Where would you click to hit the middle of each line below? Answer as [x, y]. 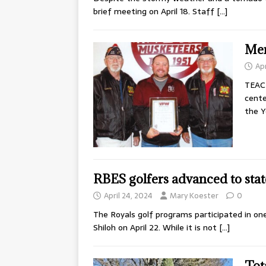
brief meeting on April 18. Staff [155, 12]
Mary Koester [194, 196]
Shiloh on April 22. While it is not [156, 228]
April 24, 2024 [128, 196]
